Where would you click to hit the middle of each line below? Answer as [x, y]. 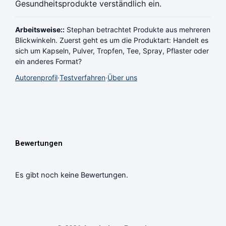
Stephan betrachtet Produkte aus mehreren [138, 29]
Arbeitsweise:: [40, 29]
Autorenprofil [36, 77]
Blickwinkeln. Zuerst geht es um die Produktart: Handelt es [112, 40]
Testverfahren [82, 77]
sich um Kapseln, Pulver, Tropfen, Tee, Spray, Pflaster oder [112, 50]
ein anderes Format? [48, 61]
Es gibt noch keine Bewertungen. [72, 175]
